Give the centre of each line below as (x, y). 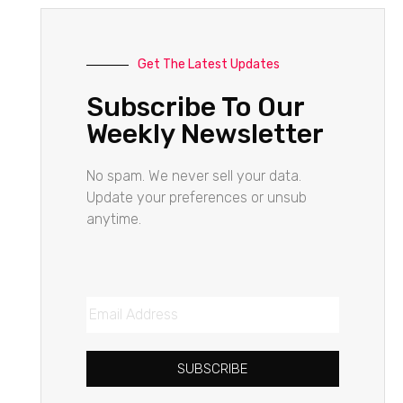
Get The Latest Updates (208, 64)
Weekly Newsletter (205, 134)
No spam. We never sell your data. (193, 176)
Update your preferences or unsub (196, 197)
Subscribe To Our (195, 107)
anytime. (113, 219)
